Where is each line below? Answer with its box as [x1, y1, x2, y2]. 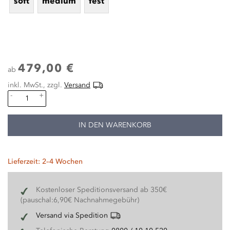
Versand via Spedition [36, 211, 108, 220]
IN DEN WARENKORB [79, 121, 151, 129]
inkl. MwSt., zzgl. [8, 81, 64, 89]
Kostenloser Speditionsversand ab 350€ [36, 185, 167, 194]
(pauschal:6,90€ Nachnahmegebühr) [21, 196, 139, 204]
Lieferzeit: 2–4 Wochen [8, 157, 83, 166]
